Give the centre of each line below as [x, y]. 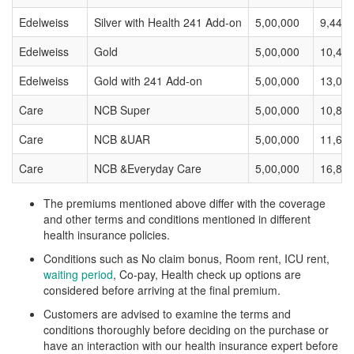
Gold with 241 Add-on [148, 81]
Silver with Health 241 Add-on [168, 22]
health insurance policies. [107, 235]
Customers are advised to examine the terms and [167, 314]
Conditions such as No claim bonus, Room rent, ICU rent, [186, 258]
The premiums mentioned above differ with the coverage [185, 203]
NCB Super [122, 110]
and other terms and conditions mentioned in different [177, 219]
